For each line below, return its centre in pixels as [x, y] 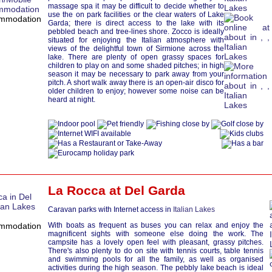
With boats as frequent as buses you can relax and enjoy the [156, 225]
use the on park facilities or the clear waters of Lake [136, 15]
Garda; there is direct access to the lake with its [136, 23]
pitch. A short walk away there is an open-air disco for [136, 83]
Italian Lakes [194, 209]
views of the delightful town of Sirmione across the [136, 49]
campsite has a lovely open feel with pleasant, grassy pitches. [156, 242]
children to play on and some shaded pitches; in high [136, 66]
